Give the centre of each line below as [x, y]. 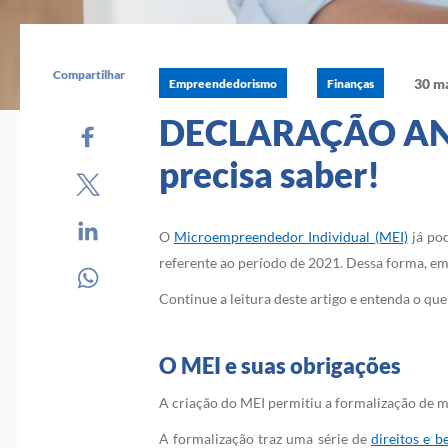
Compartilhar [88, 74]
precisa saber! [269, 174]
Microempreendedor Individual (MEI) [290, 236]
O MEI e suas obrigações [279, 365]
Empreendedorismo [222, 83]
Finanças [350, 83]
